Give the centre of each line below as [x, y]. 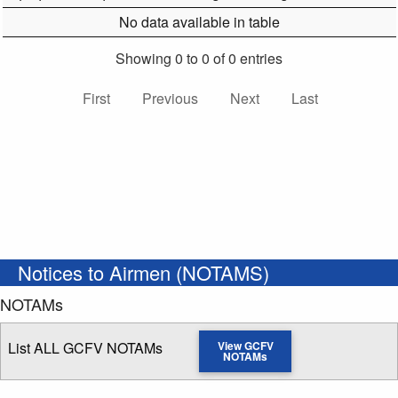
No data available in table [199, 22]
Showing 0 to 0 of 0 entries [199, 59]
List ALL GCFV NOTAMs [85, 348]
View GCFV [245, 346]
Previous [170, 99]
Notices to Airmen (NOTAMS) [143, 273]
